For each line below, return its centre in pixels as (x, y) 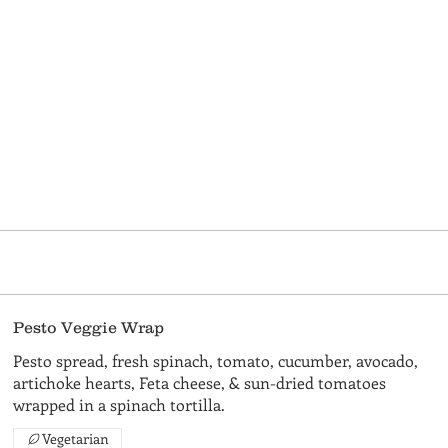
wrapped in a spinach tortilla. (119, 404)
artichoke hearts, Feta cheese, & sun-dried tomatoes (200, 382)
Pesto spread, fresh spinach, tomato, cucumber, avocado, (216, 360)
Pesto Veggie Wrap (89, 327)
